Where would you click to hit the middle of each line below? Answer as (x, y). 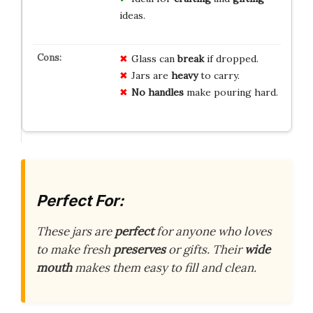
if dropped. (231, 59)
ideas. (132, 16)
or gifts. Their (205, 249)
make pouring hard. (231, 93)
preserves (139, 249)
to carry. (218, 76)
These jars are (75, 231)
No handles (157, 93)
